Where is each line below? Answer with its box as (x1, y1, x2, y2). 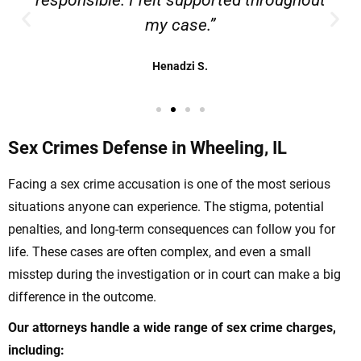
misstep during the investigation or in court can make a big (8, 267, 341, 283)
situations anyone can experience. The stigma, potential (8, 199, 324, 215)
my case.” (145, 15, 216, 35)
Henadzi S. (152, 60, 209, 73)
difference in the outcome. (8, 289, 156, 305)
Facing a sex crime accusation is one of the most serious (8, 176, 330, 193)
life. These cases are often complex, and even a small (8, 244, 311, 260)
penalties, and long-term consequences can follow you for (8, 222, 335, 238)
